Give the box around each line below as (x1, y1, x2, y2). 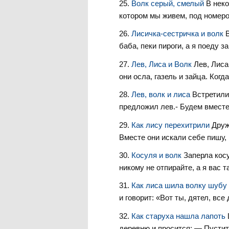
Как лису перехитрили (131, 120, 212, 129)
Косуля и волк (131, 151, 184, 159)
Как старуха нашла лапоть (131, 211, 227, 220)
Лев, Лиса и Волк (131, 59, 194, 68)
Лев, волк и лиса (131, 90, 192, 99)
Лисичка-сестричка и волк (131, 29, 225, 38)
